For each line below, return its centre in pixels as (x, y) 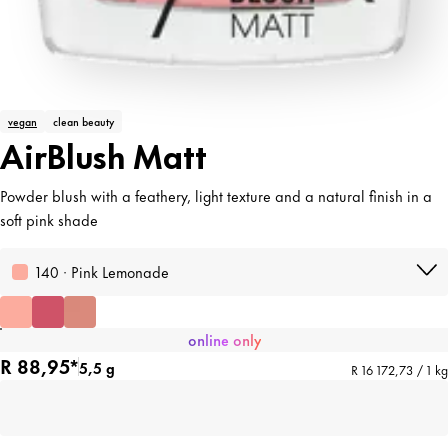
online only (224, 339)
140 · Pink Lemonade (102, 271)
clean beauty (83, 121)
